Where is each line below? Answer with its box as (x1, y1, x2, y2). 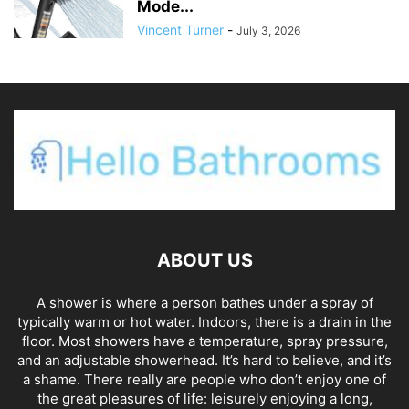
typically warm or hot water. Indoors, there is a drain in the (17, 312, 392, 330)
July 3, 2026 (236, 23, 300, 37)
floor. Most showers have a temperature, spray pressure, (21, 331, 388, 350)
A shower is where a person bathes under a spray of (36, 293, 373, 311)
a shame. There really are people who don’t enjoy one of (23, 370, 386, 388)
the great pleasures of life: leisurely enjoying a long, (37, 389, 372, 407)
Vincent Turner (137, 21, 224, 37)
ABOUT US (156, 248, 253, 271)
